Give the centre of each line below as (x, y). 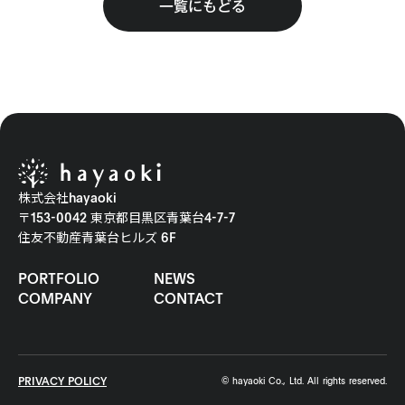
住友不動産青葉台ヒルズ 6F (97, 238)
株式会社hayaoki (67, 198)
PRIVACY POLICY (62, 381)
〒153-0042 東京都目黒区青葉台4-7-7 (127, 218)
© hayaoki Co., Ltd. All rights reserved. (304, 381)
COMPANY (55, 299)
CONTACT (188, 299)
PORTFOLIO (59, 279)
